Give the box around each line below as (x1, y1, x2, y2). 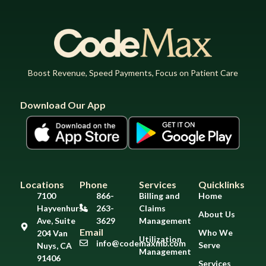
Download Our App (20, 99, 106, 110)
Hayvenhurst (36, 202, 87, 213)
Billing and (139, 190, 180, 201)
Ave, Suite (36, 215, 75, 226)
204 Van (36, 227, 68, 238)
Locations (20, 178, 64, 190)
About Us (198, 208, 235, 219)
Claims (139, 202, 166, 213)
